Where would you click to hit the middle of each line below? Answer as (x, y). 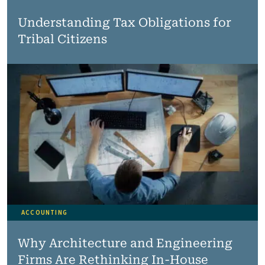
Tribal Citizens (62, 39)
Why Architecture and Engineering (125, 243)
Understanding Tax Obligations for (124, 22)
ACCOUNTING (44, 213)
